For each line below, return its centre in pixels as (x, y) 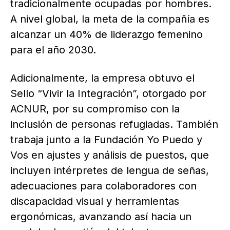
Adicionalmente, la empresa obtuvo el (102, 78)
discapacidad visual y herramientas (95, 202)
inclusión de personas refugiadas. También (114, 124)
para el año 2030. (53, 50)
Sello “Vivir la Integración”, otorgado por (108, 94)
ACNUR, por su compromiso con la (95, 109)
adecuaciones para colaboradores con (103, 186)
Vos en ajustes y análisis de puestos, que (110, 155)
